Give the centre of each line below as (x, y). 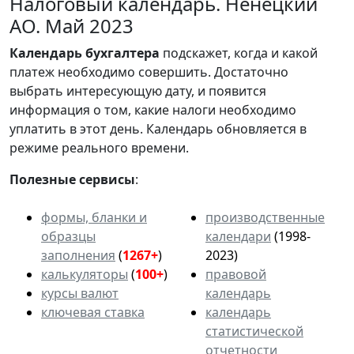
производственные (265, 217)
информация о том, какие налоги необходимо (153, 109)
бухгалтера (122, 53)
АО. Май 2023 (72, 25)
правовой (236, 274)
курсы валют (80, 293)
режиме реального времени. (99, 147)
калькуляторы (85, 274)
